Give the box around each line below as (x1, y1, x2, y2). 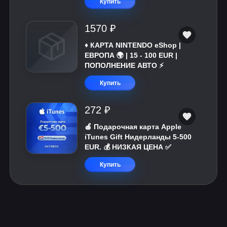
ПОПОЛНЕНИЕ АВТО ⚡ (85, 61, 164, 69)
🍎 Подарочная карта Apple (85, 123, 181, 131)
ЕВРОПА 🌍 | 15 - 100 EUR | (85, 51, 177, 59)
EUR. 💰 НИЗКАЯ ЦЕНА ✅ (85, 143, 171, 151)
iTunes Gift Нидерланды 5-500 (85, 133, 192, 141)
